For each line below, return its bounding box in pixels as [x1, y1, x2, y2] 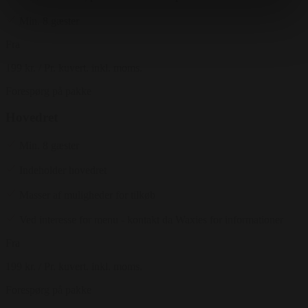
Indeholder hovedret [19, 164, 107, 177]
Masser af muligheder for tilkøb [19, 189, 155, 201]
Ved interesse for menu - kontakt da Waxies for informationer [19, 214, 283, 226]
